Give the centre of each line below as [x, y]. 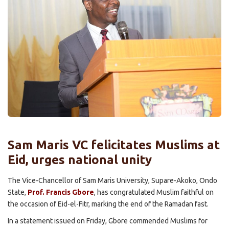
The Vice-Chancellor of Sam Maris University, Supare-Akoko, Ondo [112, 180]
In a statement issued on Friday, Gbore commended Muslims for [108, 221]
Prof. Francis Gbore [61, 192]
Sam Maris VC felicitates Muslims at [114, 145]
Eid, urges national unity [80, 159]
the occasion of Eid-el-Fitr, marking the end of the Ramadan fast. [108, 204]
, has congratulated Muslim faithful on [154, 192]
